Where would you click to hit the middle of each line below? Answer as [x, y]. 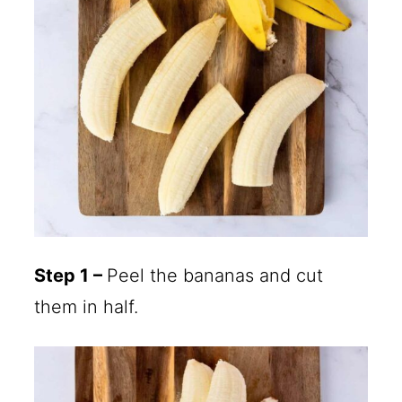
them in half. [87, 307]
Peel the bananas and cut [215, 276]
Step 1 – [71, 276]
